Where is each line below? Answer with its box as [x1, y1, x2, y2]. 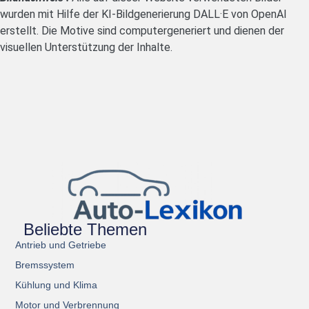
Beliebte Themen [23, 219, 147, 239]
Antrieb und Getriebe [15, 239, 107, 250]
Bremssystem [15, 259, 75, 270]
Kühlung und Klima [15, 279, 98, 290]
